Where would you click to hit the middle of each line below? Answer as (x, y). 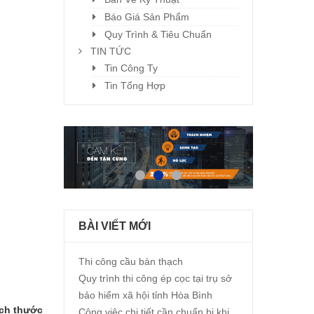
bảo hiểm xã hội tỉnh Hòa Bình (145, 295)
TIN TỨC (111, 51)
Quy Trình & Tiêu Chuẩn (158, 34)
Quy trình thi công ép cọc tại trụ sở (155, 279)
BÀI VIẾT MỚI (115, 226)
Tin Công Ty (131, 68)
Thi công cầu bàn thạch (131, 262)
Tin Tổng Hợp (135, 86)
